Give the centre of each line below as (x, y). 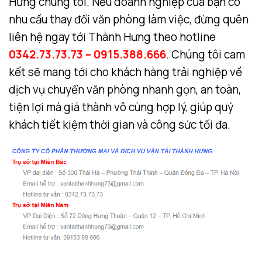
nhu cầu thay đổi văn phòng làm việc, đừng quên (129, 19)
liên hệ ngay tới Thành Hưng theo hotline (112, 37)
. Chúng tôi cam (206, 54)
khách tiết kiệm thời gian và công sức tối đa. (120, 124)
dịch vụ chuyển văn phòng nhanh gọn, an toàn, (125, 89)
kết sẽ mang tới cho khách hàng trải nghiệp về (125, 72)
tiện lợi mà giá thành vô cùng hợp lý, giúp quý (121, 107)
